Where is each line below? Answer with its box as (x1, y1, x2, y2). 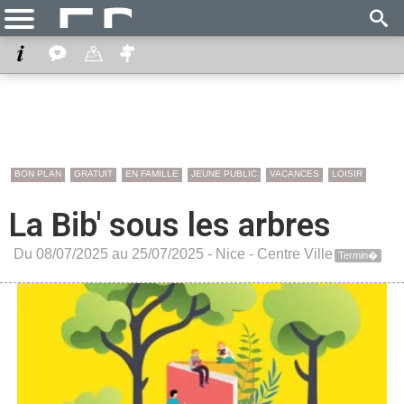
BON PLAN (14, 169, 61, 179)
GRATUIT (74, 169, 113, 179)
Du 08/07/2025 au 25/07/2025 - (14, 246, 216, 262)
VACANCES (270, 169, 319, 179)
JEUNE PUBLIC (191, 169, 257, 179)
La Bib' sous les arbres (9, 207, 331, 244)
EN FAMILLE (125, 169, 179, 179)
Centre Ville (257, 246, 333, 262)
